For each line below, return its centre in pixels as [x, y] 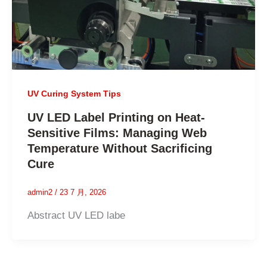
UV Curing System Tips [74, 93]
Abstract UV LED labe [76, 216]
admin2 [41, 193]
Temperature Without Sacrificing [119, 149]
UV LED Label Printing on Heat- [116, 118]
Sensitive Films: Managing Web [117, 133]
